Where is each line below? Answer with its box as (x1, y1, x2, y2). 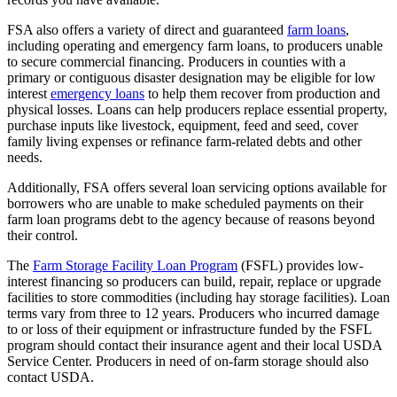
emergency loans (51, 86, 144, 102)
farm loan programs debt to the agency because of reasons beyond (7, 212, 375, 228)
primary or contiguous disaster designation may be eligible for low (7, 70, 376, 86)
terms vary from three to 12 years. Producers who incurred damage (7, 306, 379, 322)
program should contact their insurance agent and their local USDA (7, 338, 382, 354)
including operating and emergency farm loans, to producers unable (7, 38, 383, 54)
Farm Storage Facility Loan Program (33, 258, 237, 274)
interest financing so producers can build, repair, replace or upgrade (7, 274, 381, 290)
